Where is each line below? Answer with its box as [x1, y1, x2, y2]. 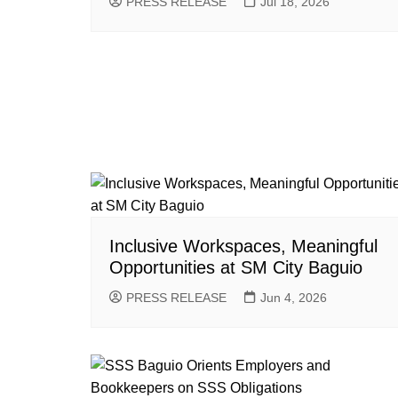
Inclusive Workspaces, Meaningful [109, 235, 378, 256]
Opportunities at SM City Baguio [109, 257, 362, 277]
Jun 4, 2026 [260, 290, 327, 305]
